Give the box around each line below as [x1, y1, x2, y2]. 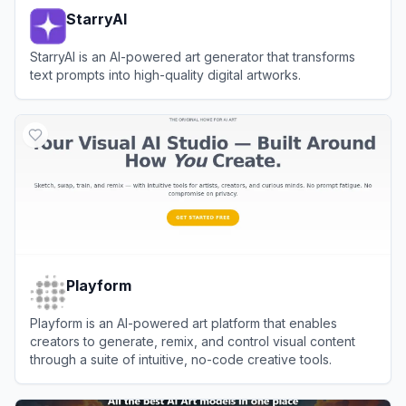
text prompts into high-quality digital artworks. [30, 66, 301, 82]
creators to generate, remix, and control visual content [30, 333, 355, 349]
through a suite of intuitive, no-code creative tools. [30, 351, 332, 367]
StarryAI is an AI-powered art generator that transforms [30, 48, 355, 64]
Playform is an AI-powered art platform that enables [30, 314, 337, 331]
